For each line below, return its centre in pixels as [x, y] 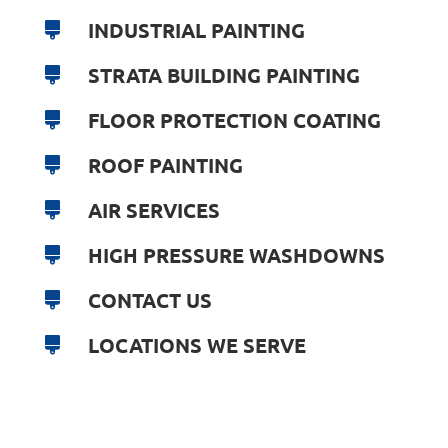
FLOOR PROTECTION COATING [234, 120]
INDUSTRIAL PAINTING [196, 30]
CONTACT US [150, 300]
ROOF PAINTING [165, 165]
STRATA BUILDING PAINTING [224, 75]
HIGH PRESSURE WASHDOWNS [236, 255]
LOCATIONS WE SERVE [197, 345]
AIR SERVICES [154, 210]
